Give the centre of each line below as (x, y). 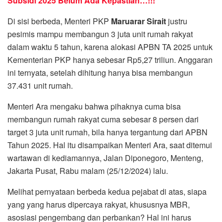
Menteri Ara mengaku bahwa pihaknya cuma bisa (94, 107)
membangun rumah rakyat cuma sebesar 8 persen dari (103, 119)
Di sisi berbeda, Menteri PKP (59, 21)
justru (177, 21)
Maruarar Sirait (139, 21)
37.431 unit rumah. (40, 86)
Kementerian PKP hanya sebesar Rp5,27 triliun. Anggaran (110, 60)
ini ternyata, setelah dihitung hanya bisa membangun (100, 73)
